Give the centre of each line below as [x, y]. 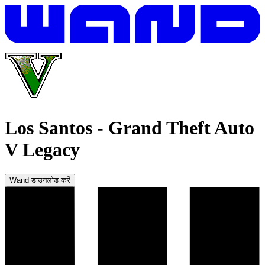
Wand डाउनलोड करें [40, 180]
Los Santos [49, 128]
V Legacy [42, 150]
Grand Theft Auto [181, 128]
